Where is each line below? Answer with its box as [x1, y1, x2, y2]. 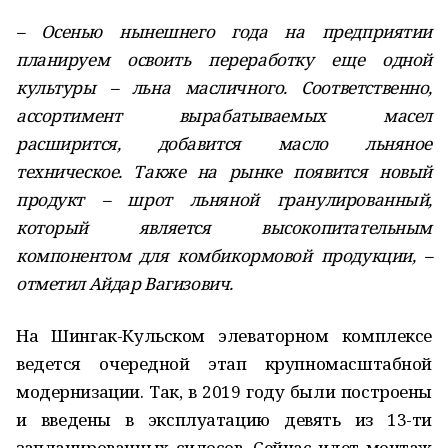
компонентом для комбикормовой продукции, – [16, 244, 432, 267]
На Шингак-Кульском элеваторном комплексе [16, 324, 432, 347]
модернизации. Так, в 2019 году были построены [16, 380, 432, 403]
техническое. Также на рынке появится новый [16, 160, 432, 183]
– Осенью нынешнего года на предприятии [16, 20, 432, 43]
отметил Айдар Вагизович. [16, 272, 233, 295]
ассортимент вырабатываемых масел [16, 104, 432, 127]
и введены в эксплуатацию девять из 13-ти [16, 408, 432, 431]
